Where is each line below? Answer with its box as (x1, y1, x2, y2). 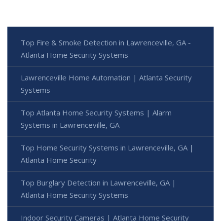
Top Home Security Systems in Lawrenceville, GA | (21, 143, 194, 153)
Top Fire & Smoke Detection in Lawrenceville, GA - (21, 37, 191, 48)
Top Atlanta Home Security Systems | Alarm (21, 108, 172, 118)
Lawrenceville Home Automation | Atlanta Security (21, 73, 192, 83)
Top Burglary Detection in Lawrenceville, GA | (21, 178, 176, 188)
